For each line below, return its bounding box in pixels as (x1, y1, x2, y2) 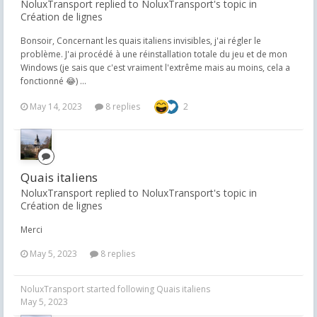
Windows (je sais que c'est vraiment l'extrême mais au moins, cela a (21, 62, 290, 74)
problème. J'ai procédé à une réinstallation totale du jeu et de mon (21, 48, 287, 60)
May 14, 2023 (30, 100, 82, 113)
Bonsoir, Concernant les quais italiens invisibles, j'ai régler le (21, 35, 261, 47)
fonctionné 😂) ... (21, 75, 86, 87)
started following (84, 283, 156, 295)
